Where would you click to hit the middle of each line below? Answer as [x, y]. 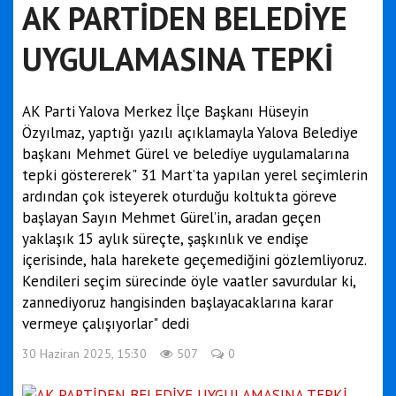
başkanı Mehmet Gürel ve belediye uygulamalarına [186, 154]
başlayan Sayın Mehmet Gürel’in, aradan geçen [171, 217]
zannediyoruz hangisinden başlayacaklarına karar [178, 302]
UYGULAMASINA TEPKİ [178, 59]
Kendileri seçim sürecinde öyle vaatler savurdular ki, [189, 281]
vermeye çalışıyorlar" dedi [106, 324]
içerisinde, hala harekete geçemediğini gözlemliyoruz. [194, 260]
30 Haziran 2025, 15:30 [84, 354]
